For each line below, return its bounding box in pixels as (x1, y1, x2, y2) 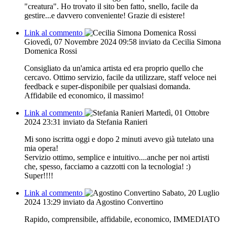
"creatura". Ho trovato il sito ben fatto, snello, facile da (24, 2, 198, 11)
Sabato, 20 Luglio (162, 188, 219, 197)
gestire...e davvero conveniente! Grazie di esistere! (24, 11, 185, 20)
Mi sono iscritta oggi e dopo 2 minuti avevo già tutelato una (24, 134, 214, 143)
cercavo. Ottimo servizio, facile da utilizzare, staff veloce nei (24, 72, 216, 82)
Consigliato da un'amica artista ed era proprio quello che (24, 63, 203, 72)
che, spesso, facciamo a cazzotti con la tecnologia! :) (24, 162, 191, 171)
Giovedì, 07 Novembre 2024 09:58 (24, 37, 139, 46)
